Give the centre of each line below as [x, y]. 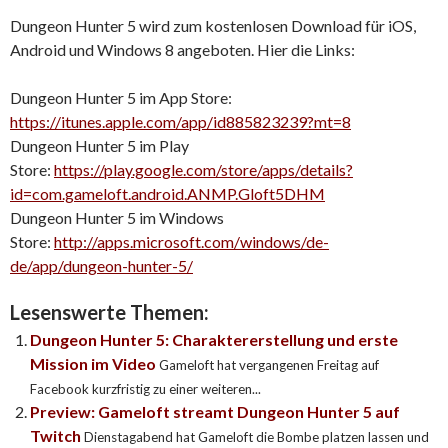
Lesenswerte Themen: [109, 312]
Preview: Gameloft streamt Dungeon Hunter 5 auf [215, 412]
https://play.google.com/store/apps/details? [203, 170]
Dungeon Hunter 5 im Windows [117, 218]
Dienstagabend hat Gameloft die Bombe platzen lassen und [256, 437]
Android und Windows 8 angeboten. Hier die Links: [182, 50]
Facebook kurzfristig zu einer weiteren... [145, 389]
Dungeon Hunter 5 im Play [99, 146]
